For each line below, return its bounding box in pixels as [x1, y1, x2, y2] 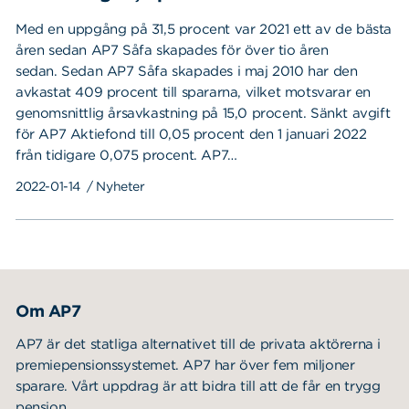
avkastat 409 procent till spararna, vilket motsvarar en [16, 84, 372, 100]
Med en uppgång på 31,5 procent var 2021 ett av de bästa [16, 21, 393, 37]
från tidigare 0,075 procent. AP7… [16, 147, 237, 163]
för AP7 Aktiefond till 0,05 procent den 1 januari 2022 [16, 126, 367, 142]
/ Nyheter [83, 179, 145, 194]
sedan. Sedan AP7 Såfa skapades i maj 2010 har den [16, 63, 358, 79]
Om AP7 [16, 301, 81, 320]
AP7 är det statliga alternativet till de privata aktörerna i [16, 336, 382, 352]
